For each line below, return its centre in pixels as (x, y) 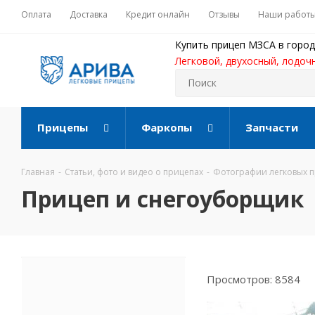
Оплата (36, 14)
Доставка (89, 14)
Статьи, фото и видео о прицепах (134, 172)
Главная (38, 172)
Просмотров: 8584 (253, 279)
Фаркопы (166, 127)
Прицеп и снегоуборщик (162, 199)
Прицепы (62, 127)
